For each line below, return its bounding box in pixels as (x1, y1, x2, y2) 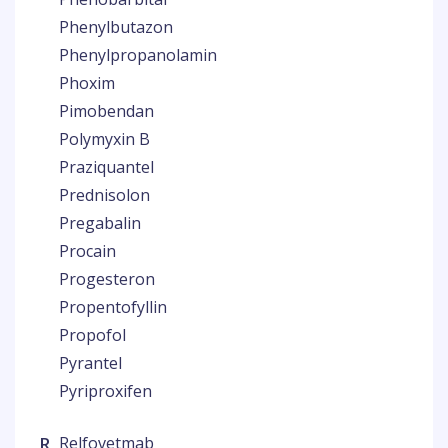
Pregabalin (59, 212, 141, 234)
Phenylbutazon (59, 16, 173, 38)
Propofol (59, 324, 126, 346)
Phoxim (59, 72, 115, 94)
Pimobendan (59, 100, 154, 122)
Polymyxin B (59, 128, 150, 150)
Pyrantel (59, 352, 122, 374)
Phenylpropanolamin (59, 44, 217, 66)
